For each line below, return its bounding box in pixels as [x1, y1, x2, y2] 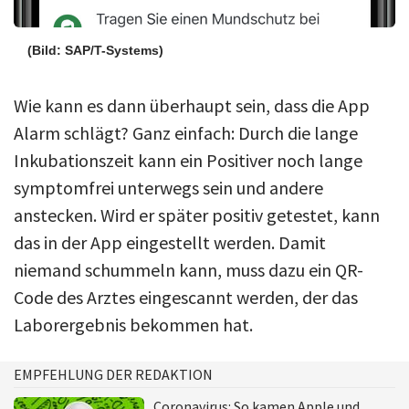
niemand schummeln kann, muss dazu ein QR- [14, 257, 363, 281]
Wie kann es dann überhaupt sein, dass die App [14, 93, 370, 117]
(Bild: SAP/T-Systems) [27, 42, 163, 58]
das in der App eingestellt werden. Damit [14, 230, 326, 254]
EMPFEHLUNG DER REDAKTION [14, 364, 213, 383]
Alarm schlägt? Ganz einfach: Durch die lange [14, 121, 358, 144]
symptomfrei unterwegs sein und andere [14, 175, 323, 199]
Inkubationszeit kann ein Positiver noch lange [14, 148, 362, 172]
